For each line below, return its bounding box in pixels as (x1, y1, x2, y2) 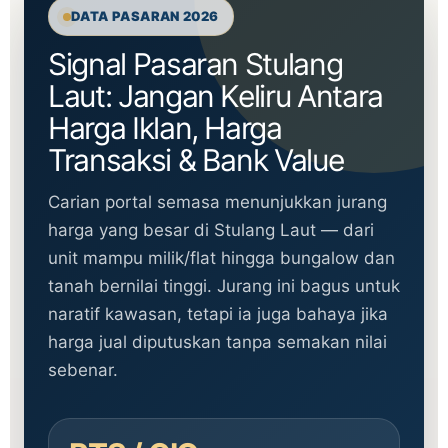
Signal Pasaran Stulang (48, 46, 343, 82)
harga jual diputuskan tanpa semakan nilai (48, 332, 387, 352)
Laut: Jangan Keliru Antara (48, 78, 383, 114)
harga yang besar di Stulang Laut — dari (48, 220, 374, 240)
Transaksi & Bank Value (48, 142, 344, 178)
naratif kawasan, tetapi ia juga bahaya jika (48, 304, 388, 324)
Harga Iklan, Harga (48, 110, 282, 146)
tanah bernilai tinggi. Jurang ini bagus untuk (48, 276, 400, 296)
